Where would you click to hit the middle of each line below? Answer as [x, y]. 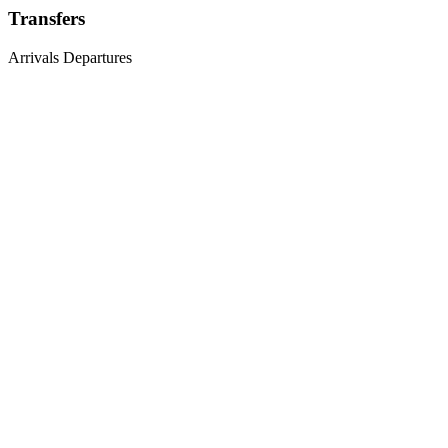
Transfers [46, 18]
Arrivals [33, 57]
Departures [97, 57]
